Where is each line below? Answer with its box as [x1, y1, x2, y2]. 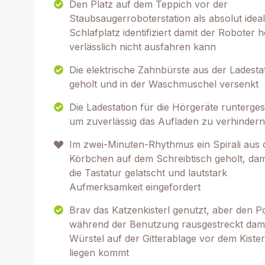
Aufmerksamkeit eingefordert [69, 181, 201, 193]
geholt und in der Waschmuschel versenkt [69, 78, 258, 90]
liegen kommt [69, 247, 129, 258]
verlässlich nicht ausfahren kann [69, 41, 216, 53]
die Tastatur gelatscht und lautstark [69, 167, 227, 179]
